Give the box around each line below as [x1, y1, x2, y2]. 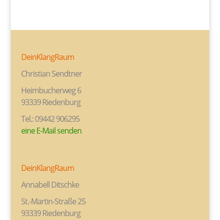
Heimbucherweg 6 [21, 85, 81, 96]
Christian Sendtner [21, 68, 82, 80]
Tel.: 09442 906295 [21, 113, 80, 125]
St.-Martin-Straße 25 [21, 195, 85, 207]
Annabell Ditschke [21, 179, 79, 190]
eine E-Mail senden [21, 125, 82, 137]
